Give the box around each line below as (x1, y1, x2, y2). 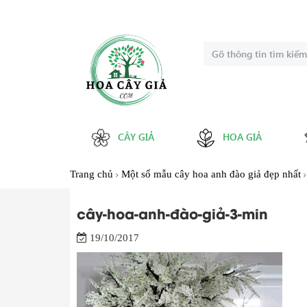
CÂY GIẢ (118, 130, 154, 144)
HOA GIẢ (223, 130, 262, 144)
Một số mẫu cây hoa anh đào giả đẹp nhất (121, 169, 301, 180)
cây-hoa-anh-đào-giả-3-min (77, 203, 268, 223)
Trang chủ (70, 169, 113, 180)
